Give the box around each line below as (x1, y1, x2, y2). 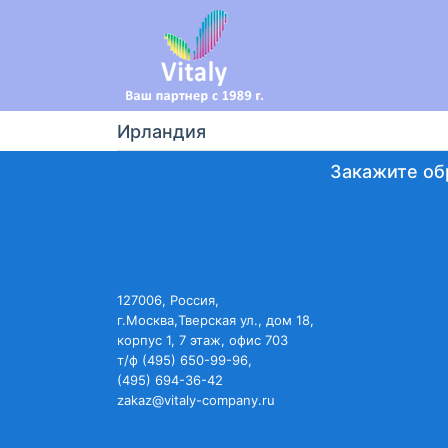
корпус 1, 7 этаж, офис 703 (117, 332, 288, 348)
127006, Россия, (117, 292, 219, 308)
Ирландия (117, 121, 206, 142)
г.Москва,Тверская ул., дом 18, (117, 312, 314, 328)
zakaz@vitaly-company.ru (117, 392, 275, 408)
